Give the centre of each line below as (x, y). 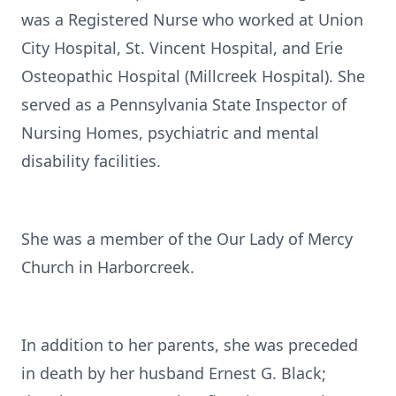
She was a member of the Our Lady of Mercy (187, 239)
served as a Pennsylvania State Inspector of (184, 104)
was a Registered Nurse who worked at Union (192, 19)
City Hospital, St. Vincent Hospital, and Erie (182, 48)
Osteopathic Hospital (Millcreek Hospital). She (193, 76)
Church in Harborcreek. (108, 267)
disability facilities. (91, 161)
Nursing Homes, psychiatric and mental (170, 133)
